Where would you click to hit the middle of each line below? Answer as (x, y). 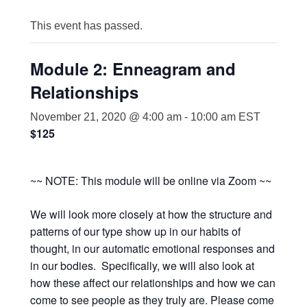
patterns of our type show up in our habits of (135, 231)
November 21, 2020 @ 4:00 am (106, 116)
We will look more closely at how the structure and (151, 214)
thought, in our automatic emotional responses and (152, 248)
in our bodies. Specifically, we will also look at (142, 265)
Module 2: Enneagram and (133, 68)
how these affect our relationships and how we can (153, 282)
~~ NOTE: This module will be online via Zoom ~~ (151, 180)
